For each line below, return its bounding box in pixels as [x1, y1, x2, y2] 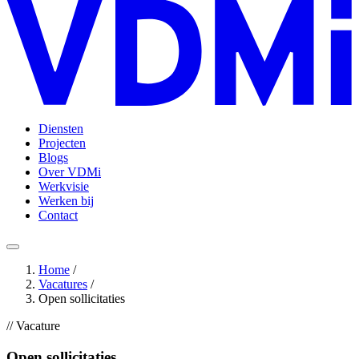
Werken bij [38, 194, 94, 208]
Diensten [38, 122, 83, 135]
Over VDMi [38, 165, 101, 179]
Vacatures [38, 277, 87, 291]
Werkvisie [38, 179, 89, 193]
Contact [38, 208, 78, 222]
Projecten [38, 136, 86, 150]
